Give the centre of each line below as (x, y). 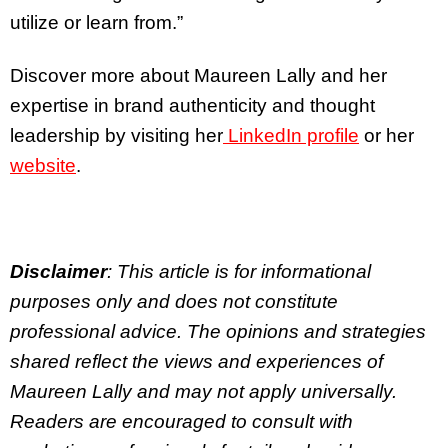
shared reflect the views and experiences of (196, 361)
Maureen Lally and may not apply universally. (203, 391)
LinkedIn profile (293, 135)
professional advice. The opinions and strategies (218, 331)
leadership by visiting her (116, 135)
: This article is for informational (239, 271)
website (43, 165)
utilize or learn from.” (99, 23)
